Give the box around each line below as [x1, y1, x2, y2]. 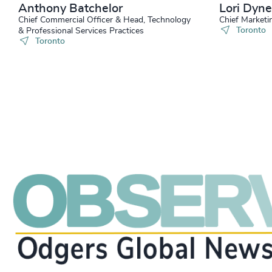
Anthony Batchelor [18, 2, 123, 15]
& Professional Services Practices [18, 27, 144, 35]
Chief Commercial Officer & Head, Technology [18, 16, 191, 24]
